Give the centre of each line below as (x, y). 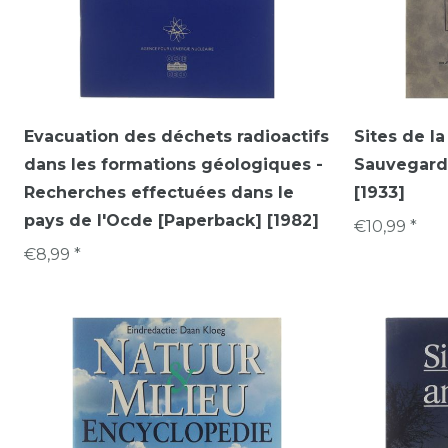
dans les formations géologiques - (173, 164)
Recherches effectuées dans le (159, 192)
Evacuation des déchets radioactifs (176, 136)
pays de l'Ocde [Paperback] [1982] (171, 220)
